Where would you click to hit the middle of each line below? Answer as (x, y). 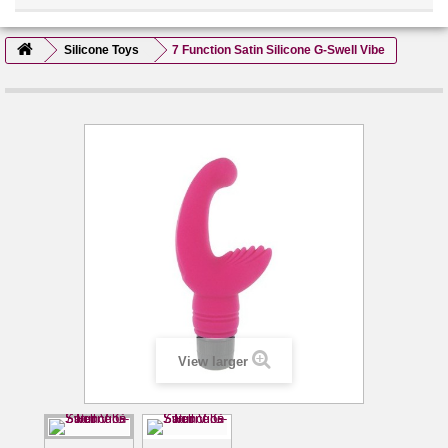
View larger (212, 361)
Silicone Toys (101, 49)
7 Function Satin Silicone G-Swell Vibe (278, 49)
